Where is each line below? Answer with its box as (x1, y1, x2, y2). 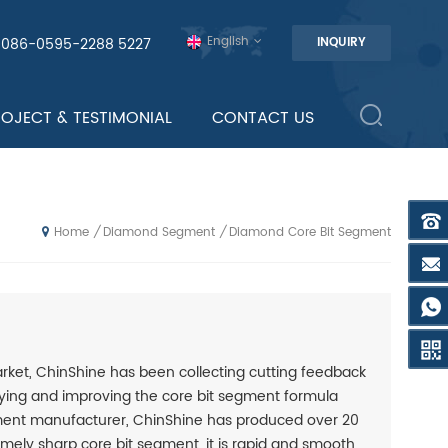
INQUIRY (317, 33, 366, 52)
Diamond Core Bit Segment (229, 222, 391, 242)
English (207, 32, 249, 51)
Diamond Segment (103, 222, 215, 242)
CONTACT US (211, 105, 314, 131)
